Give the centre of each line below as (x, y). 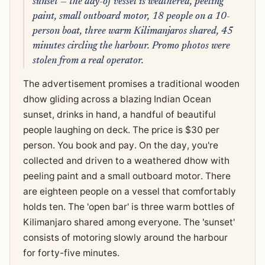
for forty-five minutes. (71, 253)
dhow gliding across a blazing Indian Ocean (117, 99)
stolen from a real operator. (88, 61)
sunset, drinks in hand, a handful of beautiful (119, 115)
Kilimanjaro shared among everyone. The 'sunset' (129, 222)
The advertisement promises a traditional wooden (131, 84)
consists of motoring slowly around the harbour (125, 238)
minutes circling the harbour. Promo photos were (131, 46)
